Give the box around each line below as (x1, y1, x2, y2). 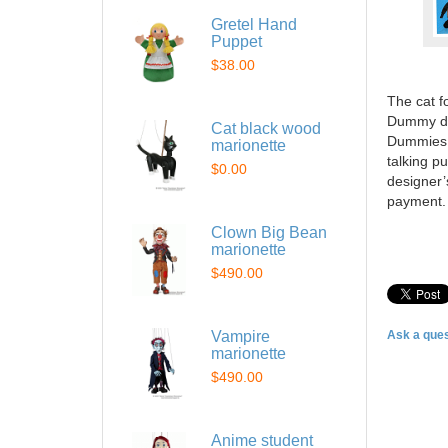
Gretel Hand (211, 16, 297, 33)
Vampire (211, 328, 270, 345)
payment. (387, 193, 446, 209)
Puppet (211, 33, 262, 50)
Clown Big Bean (211, 224, 327, 241)
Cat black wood (211, 120, 321, 137)
